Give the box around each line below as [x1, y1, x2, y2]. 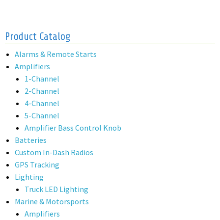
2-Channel [25, 86, 59, 96]
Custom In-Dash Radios [15, 147, 93, 158]
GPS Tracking [15, 160, 59, 170]
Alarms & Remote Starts [15, 49, 97, 59]
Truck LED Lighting [25, 184, 88, 194]
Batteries [15, 135, 47, 145]
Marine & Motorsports [15, 196, 89, 207]
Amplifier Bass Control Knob [25, 123, 121, 133]
